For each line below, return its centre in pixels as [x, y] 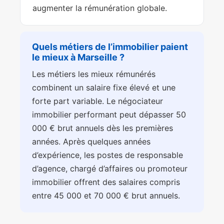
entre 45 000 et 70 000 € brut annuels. [106, 196]
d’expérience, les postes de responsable [107, 155]
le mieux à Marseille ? [78, 57]
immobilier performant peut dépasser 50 [109, 115]
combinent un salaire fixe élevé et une [104, 88]
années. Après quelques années [91, 142]
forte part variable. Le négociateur [97, 101]
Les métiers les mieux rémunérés [94, 74]
